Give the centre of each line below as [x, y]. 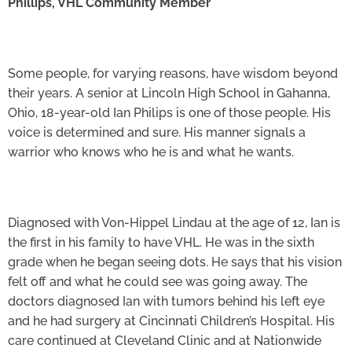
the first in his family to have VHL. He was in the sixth [161, 243]
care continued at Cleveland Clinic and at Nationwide [165, 341]
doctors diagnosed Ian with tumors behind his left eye [166, 302]
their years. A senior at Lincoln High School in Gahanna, [169, 93]
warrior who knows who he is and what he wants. [151, 152]
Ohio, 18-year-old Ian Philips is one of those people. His [169, 113]
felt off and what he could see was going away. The [158, 282]
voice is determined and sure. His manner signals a [157, 133]
